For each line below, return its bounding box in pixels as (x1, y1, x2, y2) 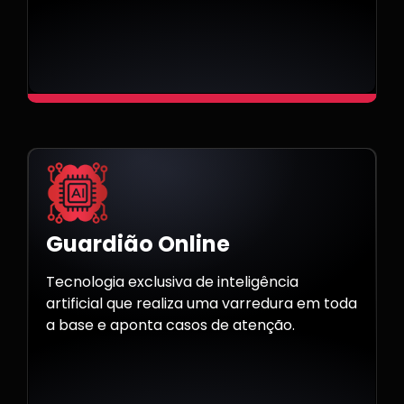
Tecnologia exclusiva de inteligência (46, 271, 298, 293)
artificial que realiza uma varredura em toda (46, 293, 357, 315)
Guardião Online (46, 229, 230, 260)
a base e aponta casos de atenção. (46, 315, 295, 336)
